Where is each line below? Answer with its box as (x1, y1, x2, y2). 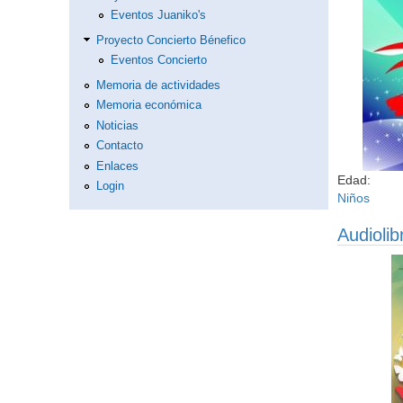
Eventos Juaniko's (110, 9, 206, 22)
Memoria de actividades (95, 78, 220, 92)
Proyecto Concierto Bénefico (95, 33, 246, 47)
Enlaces (95, 159, 139, 173)
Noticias (95, 119, 139, 132)
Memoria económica (95, 99, 201, 112)
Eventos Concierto (110, 54, 207, 67)
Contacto (95, 139, 143, 153)
